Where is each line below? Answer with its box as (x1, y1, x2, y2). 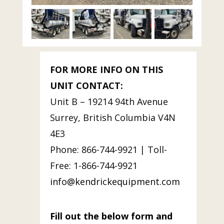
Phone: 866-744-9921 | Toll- (49, 143, 167, 155)
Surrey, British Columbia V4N (49, 111, 175, 123)
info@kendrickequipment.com (49, 175, 180, 187)
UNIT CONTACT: (49, 79, 123, 91)
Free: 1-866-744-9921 (49, 159, 137, 171)
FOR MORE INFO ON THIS (49, 63, 163, 75)
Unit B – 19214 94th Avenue (49, 95, 168, 107)
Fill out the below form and (49, 209, 172, 222)
